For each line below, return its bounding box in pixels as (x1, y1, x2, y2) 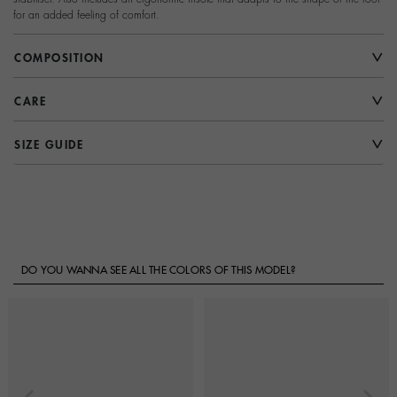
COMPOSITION (14, 51, 105, 64)
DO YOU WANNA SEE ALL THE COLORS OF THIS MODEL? (21, 264, 296, 276)
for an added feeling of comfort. (13, 9, 160, 20)
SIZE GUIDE (14, 138, 83, 151)
